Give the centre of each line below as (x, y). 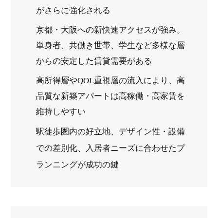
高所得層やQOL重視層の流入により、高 (111, 81)
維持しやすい (61, 112)
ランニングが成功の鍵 (78, 165)
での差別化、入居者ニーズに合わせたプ (111, 148)
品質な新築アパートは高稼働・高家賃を (111, 96)
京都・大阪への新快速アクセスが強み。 (111, 30)
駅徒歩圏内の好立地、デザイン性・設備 (111, 132)
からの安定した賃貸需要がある (94, 61)
